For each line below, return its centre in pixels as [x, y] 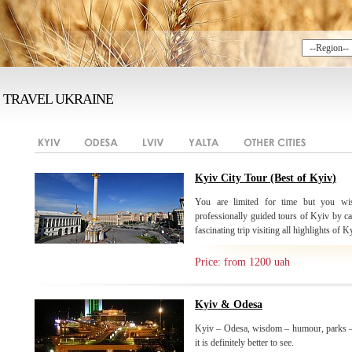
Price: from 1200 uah [242, 262]
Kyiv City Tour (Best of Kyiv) [266, 178]
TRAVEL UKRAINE [58, 99]
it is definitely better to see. [244, 343]
